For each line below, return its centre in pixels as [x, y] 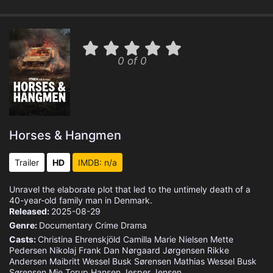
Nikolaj [63, 250]
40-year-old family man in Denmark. [81, 200]
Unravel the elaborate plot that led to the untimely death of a [130, 189]
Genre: [24, 225]
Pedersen [28, 250]
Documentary [66, 225]
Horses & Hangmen [65, 135]
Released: [30, 211]
